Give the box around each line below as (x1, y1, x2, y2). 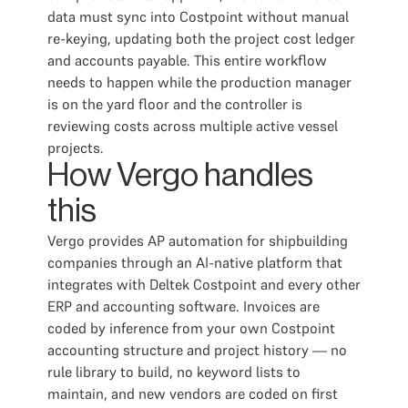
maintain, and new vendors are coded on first (47, 384, 338, 403)
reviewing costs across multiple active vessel (47, 117, 338, 135)
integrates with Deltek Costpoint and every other (47, 275, 361, 293)
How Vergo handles (47, 159, 313, 192)
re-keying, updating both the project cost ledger (47, 29, 355, 47)
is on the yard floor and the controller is (47, 95, 302, 113)
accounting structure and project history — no (47, 341, 347, 359)
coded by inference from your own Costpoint (47, 319, 335, 337)
